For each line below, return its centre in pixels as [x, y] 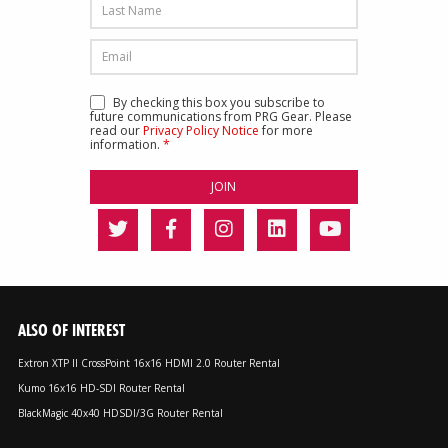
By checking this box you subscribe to [218, 103]
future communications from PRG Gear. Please [220, 117]
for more [285, 131]
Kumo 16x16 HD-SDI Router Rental [101, 388]
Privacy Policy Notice [200, 131]
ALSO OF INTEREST [71, 330]
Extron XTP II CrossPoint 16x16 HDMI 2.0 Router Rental [148, 363]
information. [126, 145]
